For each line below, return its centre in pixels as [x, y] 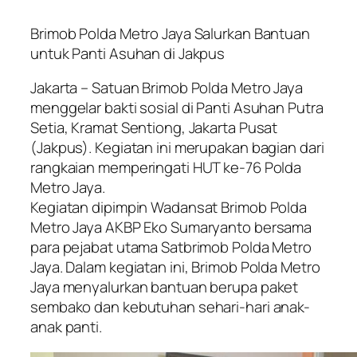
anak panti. [66, 327]
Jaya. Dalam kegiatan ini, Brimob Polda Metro [175, 267]
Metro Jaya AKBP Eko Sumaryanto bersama [171, 228]
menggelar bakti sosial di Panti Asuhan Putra [177, 108]
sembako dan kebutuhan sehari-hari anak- [171, 307]
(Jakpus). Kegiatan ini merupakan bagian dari [177, 148]
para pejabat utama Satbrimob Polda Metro [171, 247]
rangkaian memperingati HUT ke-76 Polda [166, 168]
